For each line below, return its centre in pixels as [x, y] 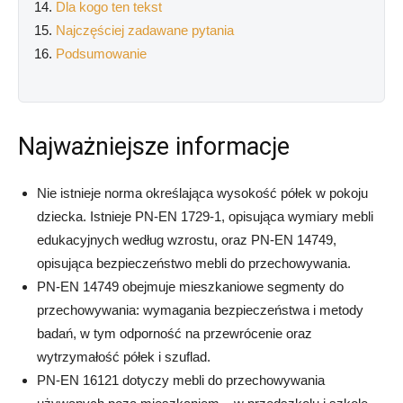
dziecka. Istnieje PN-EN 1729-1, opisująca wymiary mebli [205, 216]
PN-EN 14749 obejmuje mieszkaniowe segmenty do [190, 287]
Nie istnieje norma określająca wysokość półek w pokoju [202, 193]
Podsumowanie [101, 54]
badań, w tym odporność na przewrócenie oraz [175, 333]
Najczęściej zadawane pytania [145, 30]
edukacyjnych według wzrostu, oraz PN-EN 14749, [187, 240]
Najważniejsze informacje [154, 147]
